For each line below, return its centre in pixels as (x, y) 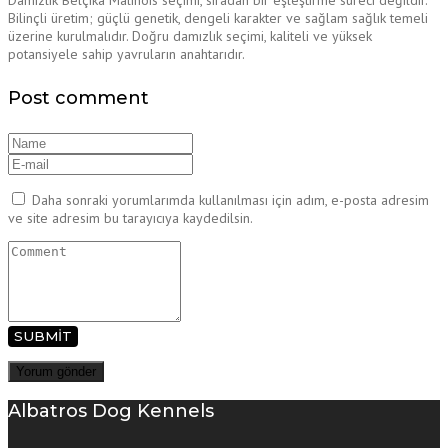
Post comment (78, 98)
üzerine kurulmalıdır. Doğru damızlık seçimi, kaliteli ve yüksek (190, 36)
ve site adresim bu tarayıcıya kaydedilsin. (130, 218)
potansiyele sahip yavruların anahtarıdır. (126, 54)
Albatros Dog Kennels (111, 411)
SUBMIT (43, 336)
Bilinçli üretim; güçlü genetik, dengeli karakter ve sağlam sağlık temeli (218, 18)
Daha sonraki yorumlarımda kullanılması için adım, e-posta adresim (230, 200)
